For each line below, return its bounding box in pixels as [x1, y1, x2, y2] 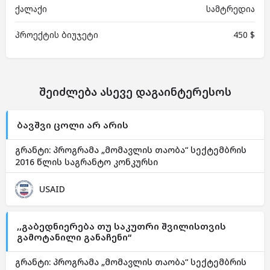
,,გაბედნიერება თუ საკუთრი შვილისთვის [17, 220, 226, 232]
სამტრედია [206, 3, 255, 14]
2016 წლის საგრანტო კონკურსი [15, 156, 158, 168]
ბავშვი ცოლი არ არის [17, 119, 128, 131]
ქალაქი [15, 3, 47, 14]
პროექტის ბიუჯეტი [15, 29, 98, 40]
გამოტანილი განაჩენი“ [17, 231, 131, 243]
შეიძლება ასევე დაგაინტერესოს [39, 84, 231, 99]
